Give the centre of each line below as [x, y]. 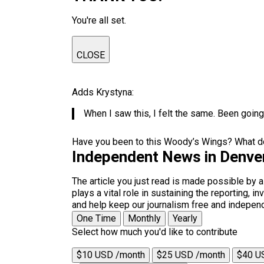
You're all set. [99, 20]
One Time [96, 218]
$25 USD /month [191, 255]
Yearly [185, 218]
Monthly [144, 218]
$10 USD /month [111, 255]
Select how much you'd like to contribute [155, 232]
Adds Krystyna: [104, 92]
